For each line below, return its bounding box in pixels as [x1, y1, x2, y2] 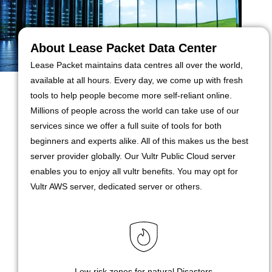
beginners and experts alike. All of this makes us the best [30, 136, 248, 146]
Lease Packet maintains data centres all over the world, [30, 60, 243, 70]
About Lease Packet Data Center [30, 41, 217, 55]
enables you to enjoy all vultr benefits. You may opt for [30, 166, 238, 177]
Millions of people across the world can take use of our [30, 106, 239, 116]
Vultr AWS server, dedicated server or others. [30, 182, 202, 192]
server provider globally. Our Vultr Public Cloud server [30, 151, 236, 161]
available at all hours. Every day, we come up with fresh [30, 75, 243, 86]
